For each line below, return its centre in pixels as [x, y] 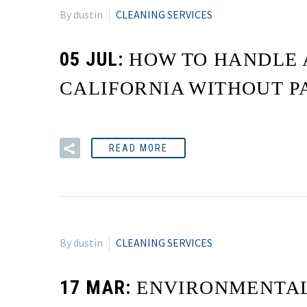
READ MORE [138, 148]
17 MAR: [98, 287]
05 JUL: [95, 59]
